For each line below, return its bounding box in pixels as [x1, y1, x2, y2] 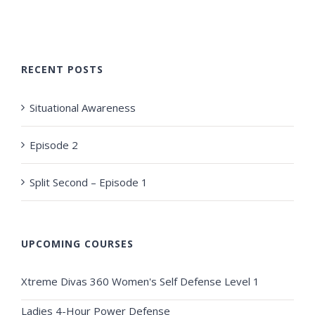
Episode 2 [30, 137, 78, 152]
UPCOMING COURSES [21, 236, 134, 250]
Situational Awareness [30, 100, 136, 115]
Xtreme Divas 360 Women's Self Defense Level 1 [21, 274, 259, 288]
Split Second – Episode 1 [30, 174, 148, 189]
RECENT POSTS [21, 62, 103, 76]
